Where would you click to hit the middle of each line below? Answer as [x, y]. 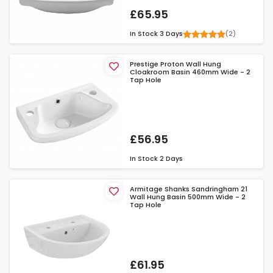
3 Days [172, 34]
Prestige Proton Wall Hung [176, 64]
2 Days [172, 159]
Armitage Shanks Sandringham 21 [189, 189]
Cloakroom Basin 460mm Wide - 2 [190, 72]
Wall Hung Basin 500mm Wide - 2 [188, 197]
